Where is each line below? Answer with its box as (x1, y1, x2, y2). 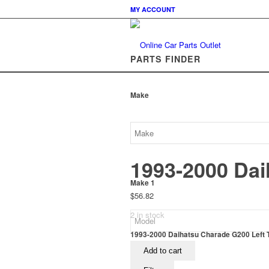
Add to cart (144, 246, 182, 256)
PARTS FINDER (130, 53, 201, 65)
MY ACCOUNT (130, 5, 175, 14)
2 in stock (130, 209, 165, 221)
